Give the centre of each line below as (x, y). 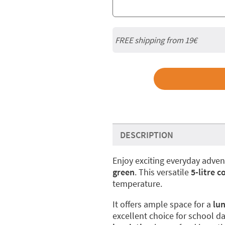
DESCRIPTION (147, 135)
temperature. (137, 184)
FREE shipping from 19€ (156, 40)
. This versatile (163, 172)
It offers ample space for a (163, 204)
